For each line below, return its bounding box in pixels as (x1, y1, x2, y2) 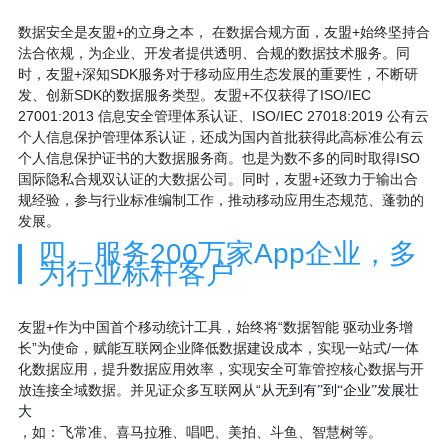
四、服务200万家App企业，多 (37, 238, 417, 269)
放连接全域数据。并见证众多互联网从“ (17, 382, 261, 398)
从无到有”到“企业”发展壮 (260, 383, 419, 398)
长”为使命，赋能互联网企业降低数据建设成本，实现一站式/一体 (17, 340, 419, 356)
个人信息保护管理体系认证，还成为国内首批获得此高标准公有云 (17, 129, 424, 145)
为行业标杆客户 (37, 258, 234, 289)
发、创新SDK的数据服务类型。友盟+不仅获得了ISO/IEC (17, 87, 371, 103)
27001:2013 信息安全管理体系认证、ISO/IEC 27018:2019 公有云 (17, 108, 429, 124)
